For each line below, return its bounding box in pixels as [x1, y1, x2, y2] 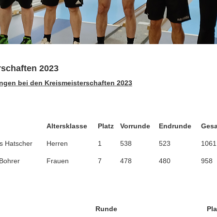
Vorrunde [120, 122, 150, 130]
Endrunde [159, 122, 191, 130]
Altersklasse [46, 122, 87, 130]
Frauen [46, 157, 69, 165]
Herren [46, 139, 68, 147]
